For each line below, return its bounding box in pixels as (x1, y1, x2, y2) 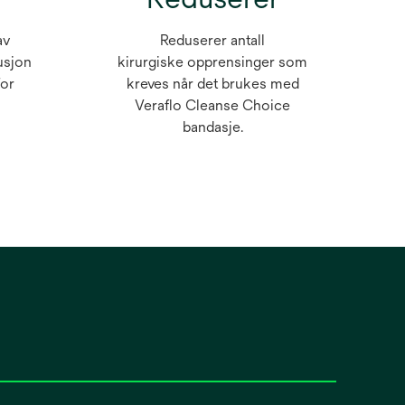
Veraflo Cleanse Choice (135, 97, 290, 115)
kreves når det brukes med (126, 75, 299, 93)
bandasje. (182, 118, 243, 137)
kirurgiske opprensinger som (118, 53, 307, 71)
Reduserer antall (160, 32, 265, 50)
